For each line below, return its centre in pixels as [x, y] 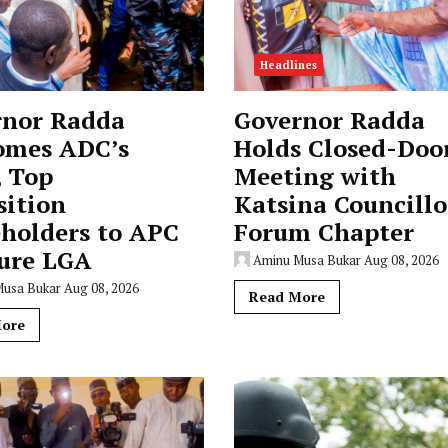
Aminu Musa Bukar [306, 260]
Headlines [288, 65]
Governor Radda [329, 120]
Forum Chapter [323, 232]
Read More [286, 296]
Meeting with [314, 176]
